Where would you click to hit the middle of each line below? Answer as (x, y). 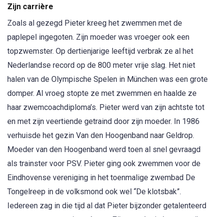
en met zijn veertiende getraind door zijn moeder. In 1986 (103, 121)
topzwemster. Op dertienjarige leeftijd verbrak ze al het (100, 51)
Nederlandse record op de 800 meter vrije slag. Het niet (101, 65)
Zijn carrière (30, 7)
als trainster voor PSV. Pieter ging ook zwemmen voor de (104, 163)
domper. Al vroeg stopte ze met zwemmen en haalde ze (102, 93)
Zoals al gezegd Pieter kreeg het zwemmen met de (95, 23)
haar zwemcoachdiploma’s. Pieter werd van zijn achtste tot (106, 107)
